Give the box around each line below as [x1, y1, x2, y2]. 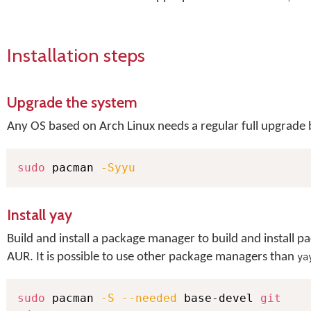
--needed [121, 292, 177, 305]
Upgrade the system [7, 93, 137, 111]
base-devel [177, 292, 260, 305]
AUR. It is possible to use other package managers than [7, 251, 297, 264]
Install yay [7, 205, 72, 224]
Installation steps [7, 44, 145, 67]
